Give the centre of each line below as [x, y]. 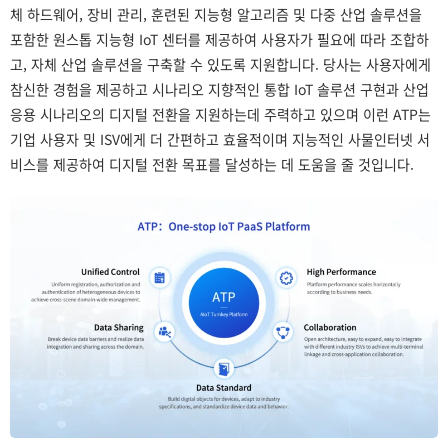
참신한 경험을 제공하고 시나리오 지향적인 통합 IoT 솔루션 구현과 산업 [219, 89]
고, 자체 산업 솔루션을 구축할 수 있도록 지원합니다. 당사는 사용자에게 [220, 64]
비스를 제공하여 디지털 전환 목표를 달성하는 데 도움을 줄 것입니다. [212, 164]
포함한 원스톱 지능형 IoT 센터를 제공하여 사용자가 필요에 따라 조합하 [219, 39]
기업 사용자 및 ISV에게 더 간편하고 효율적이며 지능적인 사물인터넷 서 [220, 139]
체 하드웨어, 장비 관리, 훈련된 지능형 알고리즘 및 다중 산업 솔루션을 [216, 14]
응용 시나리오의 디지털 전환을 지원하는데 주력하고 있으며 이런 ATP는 [220, 114]
